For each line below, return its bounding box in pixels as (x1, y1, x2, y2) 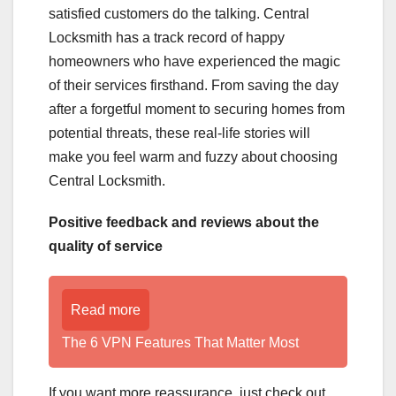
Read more (71, 302, 141, 318)
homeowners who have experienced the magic (49, 54, 340, 70)
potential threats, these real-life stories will (49, 126, 310, 141)
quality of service (49, 239, 163, 255)
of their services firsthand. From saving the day (49, 78, 339, 94)
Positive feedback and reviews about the (49, 215, 319, 231)
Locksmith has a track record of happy (49, 30, 285, 46)
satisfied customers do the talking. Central (49, 6, 309, 22)
